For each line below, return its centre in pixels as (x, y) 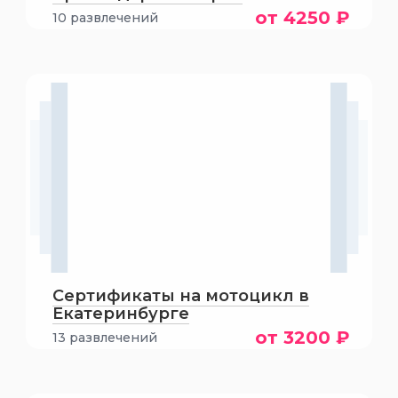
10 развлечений (105, 18)
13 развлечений (104, 338)
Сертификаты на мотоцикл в (180, 296)
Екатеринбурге (120, 314)
